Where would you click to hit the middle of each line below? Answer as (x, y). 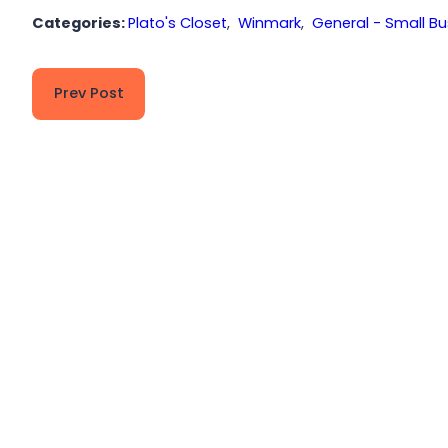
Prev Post (88, 93)
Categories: (80, 22)
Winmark (270, 22)
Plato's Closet (178, 22)
